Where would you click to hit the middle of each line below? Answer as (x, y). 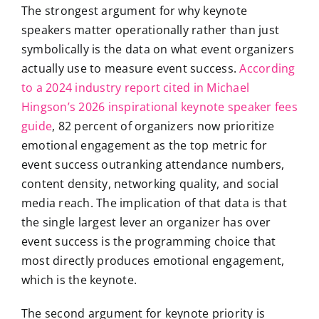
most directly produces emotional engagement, (153, 260)
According (267, 68)
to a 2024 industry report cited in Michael (135, 87)
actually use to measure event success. (130, 68)
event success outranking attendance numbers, (153, 164)
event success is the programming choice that (148, 241)
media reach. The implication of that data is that (154, 203)
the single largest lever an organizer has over (146, 222)
